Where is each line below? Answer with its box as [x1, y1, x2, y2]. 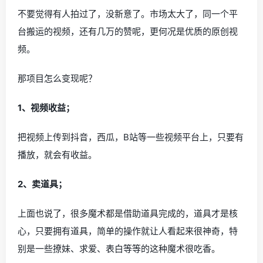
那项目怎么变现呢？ [18, 72, 97, 84]
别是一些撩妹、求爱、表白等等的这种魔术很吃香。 [18, 242, 220, 254]
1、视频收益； [18, 102, 75, 113]
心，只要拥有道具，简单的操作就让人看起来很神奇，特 [18, 225, 238, 237]
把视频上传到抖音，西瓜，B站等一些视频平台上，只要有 [18, 131, 244, 143]
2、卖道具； [18, 178, 67, 190]
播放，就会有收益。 [18, 149, 97, 160]
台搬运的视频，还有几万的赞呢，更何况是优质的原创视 [18, 25, 238, 37]
